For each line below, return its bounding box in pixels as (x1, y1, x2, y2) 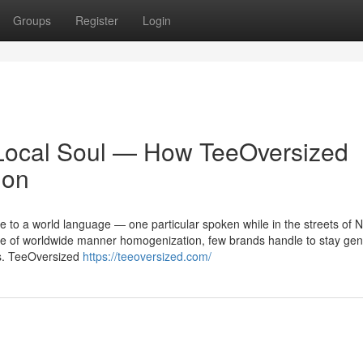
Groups (13, 12, 51, 28)
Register (75, 12, 118, 28)
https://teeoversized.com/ (83, 248, 211, 264)
